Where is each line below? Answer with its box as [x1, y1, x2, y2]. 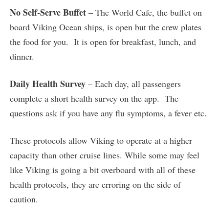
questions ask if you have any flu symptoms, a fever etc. [10, 107, 207, 119]
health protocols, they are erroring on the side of [10, 178, 181, 191]
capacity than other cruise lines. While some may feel [10, 149, 199, 161]
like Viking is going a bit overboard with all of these [10, 164, 196, 176]
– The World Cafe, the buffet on [86, 6, 202, 19]
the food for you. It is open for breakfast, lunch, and [10, 36, 196, 48]
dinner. [10, 50, 34, 63]
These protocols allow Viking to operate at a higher [10, 134, 192, 147]
